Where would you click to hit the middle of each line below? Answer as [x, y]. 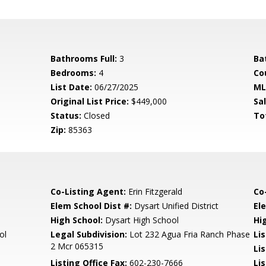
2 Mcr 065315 [77, 246]
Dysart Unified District [175, 206]
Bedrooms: [74, 73]
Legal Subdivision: [89, 234]
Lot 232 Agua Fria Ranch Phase [189, 234]
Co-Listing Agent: [88, 191]
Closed [96, 115]
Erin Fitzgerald [154, 191]
